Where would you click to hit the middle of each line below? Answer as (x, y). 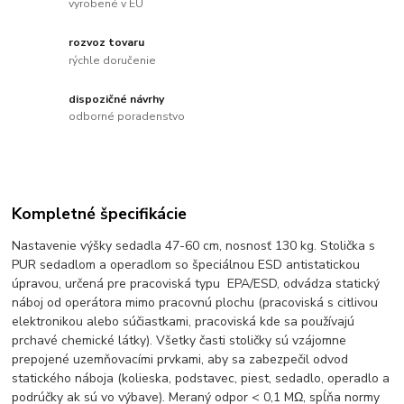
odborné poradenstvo (127, 117)
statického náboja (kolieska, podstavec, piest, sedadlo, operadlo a (201, 378)
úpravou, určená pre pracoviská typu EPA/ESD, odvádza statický (196, 284)
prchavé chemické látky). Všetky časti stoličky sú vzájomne (179, 340)
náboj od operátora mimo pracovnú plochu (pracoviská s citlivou (195, 303)
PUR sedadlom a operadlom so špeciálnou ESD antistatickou (186, 265)
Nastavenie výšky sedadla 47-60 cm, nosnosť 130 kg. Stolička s (194, 246)
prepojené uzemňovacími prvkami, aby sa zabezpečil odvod (180, 359)
